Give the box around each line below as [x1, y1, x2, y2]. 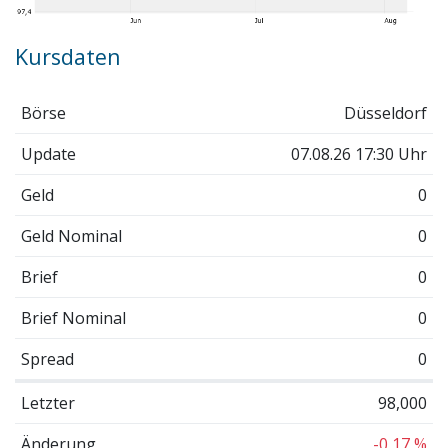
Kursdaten [15, 42, 121, 72]
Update [20, 142, 76, 165]
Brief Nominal [20, 306, 126, 329]
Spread [20, 347, 74, 370]
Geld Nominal [20, 224, 122, 247]
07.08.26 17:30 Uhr [291, 142, 428, 165]
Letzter [20, 391, 75, 414]
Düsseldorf [344, 101, 428, 124]
